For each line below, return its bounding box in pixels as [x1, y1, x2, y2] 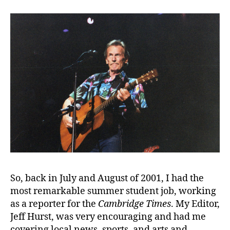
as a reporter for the [10, 198, 98, 210]
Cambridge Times [98, 198, 171, 210]
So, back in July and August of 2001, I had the [10, 172, 204, 185]
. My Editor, [171, 198, 220, 210]
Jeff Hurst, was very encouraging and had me [10, 211, 206, 223]
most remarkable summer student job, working [10, 185, 216, 198]
